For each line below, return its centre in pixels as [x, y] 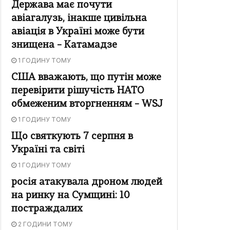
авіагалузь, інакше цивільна [79, 19]
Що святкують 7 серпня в [72, 137]
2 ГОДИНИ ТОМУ [44, 224]
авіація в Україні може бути [78, 32]
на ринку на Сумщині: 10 [71, 196]
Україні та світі [48, 150]
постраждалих [47, 209]
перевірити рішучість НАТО [78, 91]
